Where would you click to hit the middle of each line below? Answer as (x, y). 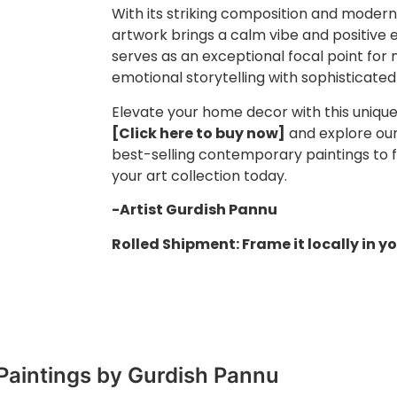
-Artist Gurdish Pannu (195, 210)
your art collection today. (199, 175)
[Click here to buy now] (198, 133)
